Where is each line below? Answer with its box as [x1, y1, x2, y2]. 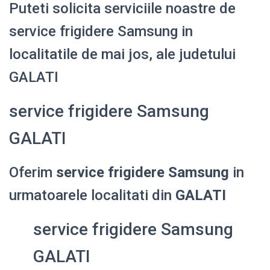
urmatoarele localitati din [9, 186, 175, 204]
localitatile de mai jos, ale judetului [9, 45, 236, 63]
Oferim [9, 163, 56, 181]
